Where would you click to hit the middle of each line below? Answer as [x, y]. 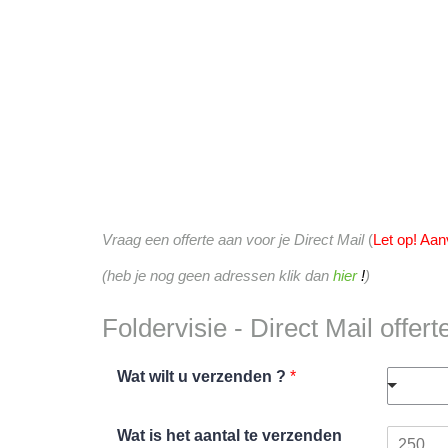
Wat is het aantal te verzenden [229, 435]
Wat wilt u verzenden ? [203, 376]
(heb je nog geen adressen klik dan [217, 275]
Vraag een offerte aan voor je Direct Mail [233, 239]
